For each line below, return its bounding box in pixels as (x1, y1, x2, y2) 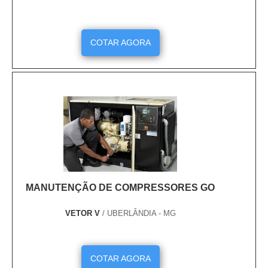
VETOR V (65, 208, 102, 218)
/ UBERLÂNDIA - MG (102, 208, 176, 218)
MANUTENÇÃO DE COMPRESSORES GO (26, 182, 215, 193)
